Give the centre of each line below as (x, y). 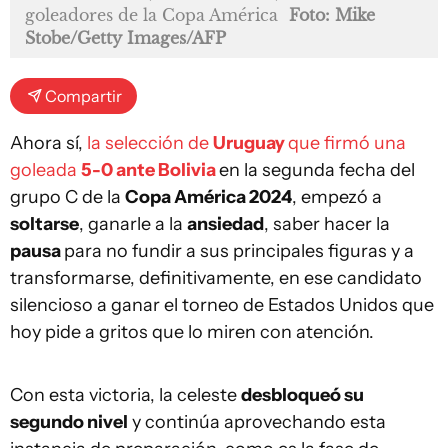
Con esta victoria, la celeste (125, 395)
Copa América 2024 (208, 197)
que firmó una (347, 143)
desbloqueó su (302, 395)
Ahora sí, (48, 143)
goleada (45, 170)
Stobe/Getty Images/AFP (125, 38)
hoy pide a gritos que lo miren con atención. (192, 332)
